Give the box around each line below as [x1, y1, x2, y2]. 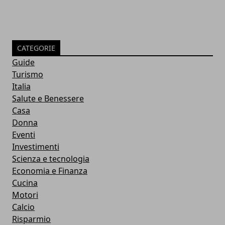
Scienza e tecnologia [12, 153, 89, 164]
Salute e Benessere [12, 92, 84, 104]
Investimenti [12, 141, 59, 152]
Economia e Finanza [12, 165, 87, 176]
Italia [12, 80, 31, 92]
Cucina [12, 177, 38, 188]
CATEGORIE [17, 43, 55, 53]
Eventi [12, 129, 35, 140]
